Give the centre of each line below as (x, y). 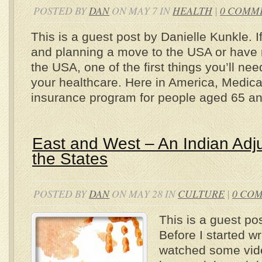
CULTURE (201, 194)
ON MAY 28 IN (144, 194)
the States (70, 159)
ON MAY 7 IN (141, 11)
